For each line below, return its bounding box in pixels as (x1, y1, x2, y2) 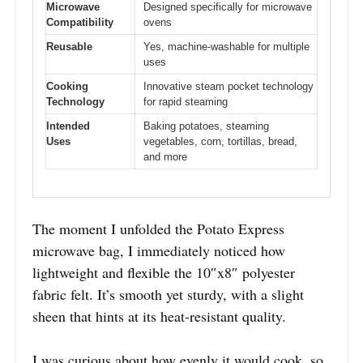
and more (143, 150, 187, 163)
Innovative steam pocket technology (143, 79, 314, 92)
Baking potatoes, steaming (143, 119, 269, 132)
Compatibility (46, 15, 113, 28)
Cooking (46, 79, 88, 92)
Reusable (46, 40, 92, 53)
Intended (46, 119, 90, 132)
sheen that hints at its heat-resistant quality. (32, 306, 286, 327)
